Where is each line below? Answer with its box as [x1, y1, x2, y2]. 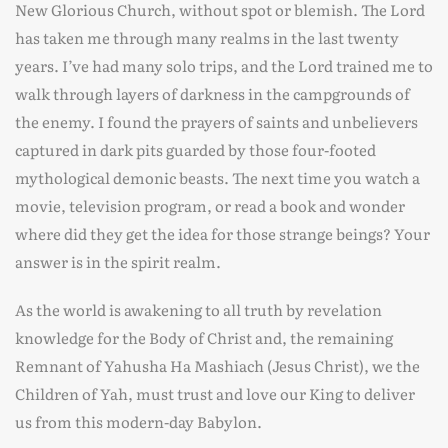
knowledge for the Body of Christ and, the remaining [15, 326, 393, 349]
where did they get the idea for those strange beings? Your [15, 222, 430, 245]
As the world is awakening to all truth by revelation [15, 298, 382, 321]
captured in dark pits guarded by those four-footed [15, 138, 376, 161]
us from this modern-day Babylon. [15, 410, 262, 433]
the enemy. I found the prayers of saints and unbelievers [15, 110, 418, 133]
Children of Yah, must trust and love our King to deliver [15, 382, 415, 405]
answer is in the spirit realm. [15, 250, 221, 273]
